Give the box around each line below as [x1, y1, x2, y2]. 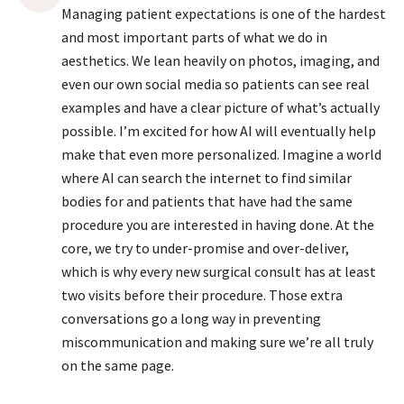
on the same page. [61, 356, 174, 374]
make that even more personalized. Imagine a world [61, 145, 381, 163]
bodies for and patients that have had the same [61, 192, 353, 210]
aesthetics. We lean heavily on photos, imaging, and [61, 51, 380, 69]
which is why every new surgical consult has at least [61, 262, 376, 280]
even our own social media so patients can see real [61, 75, 370, 93]
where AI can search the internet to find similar [61, 169, 352, 187]
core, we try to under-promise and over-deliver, [61, 239, 349, 257]
